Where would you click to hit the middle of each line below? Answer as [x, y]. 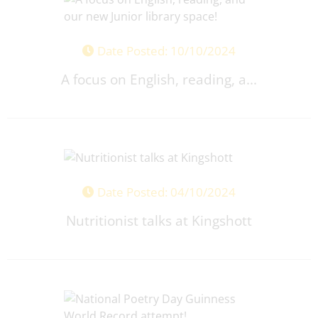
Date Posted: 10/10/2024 [165, 51]
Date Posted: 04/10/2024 [165, 192]
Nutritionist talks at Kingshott [159, 221]
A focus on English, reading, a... [159, 79]
